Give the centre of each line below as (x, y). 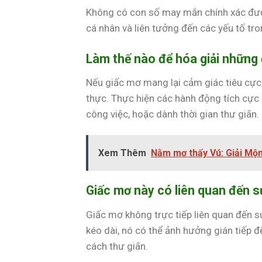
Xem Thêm (122, 153)
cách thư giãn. (117, 247)
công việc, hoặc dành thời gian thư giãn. (173, 114)
